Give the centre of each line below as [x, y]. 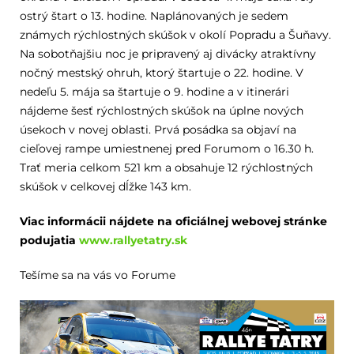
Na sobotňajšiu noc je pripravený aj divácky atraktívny [168, 54]
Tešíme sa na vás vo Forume [97, 275]
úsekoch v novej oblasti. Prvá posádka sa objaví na [158, 130]
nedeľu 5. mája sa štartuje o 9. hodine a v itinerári [154, 92]
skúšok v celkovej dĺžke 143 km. [105, 186]
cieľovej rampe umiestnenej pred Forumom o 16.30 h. [166, 149]
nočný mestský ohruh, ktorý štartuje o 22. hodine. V [161, 73]
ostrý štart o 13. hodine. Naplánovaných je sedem [154, 16]
